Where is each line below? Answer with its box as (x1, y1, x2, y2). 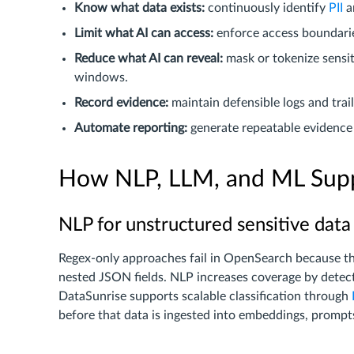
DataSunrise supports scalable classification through (58, 290, 352, 303)
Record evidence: (74, 96, 168, 109)
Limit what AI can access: (74, 27, 213, 40)
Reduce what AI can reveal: (74, 52, 223, 65)
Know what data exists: (74, 2, 205, 14)
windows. (74, 71, 128, 84)
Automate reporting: (74, 122, 187, 134)
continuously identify (205, 2, 329, 14)
